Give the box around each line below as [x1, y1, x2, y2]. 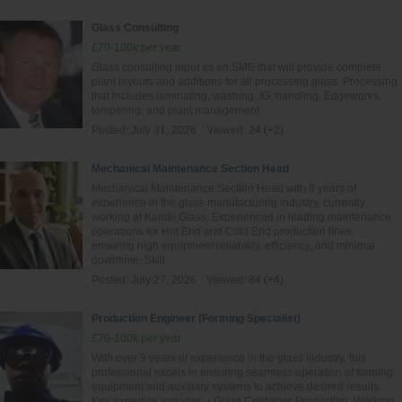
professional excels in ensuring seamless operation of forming [92, 366, 393, 379]
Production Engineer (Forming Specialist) [92, 312, 301, 325]
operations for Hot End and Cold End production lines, [92, 225, 354, 238]
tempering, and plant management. [92, 104, 262, 117]
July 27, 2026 [131, 274, 197, 286]
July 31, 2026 [131, 124, 197, 136]
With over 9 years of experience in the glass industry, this [92, 352, 366, 364]
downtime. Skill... [92, 254, 173, 267]
